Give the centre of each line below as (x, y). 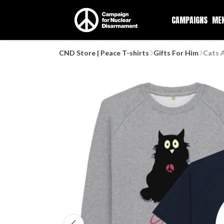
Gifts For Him (176, 53)
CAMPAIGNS (189, 20)
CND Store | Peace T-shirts (104, 53)
